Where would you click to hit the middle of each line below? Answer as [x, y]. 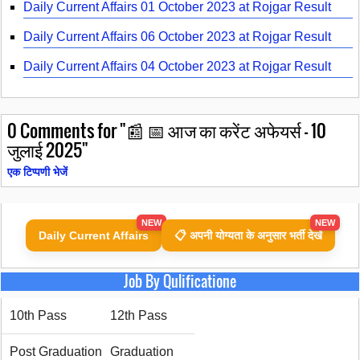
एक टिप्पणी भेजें [37, 172]
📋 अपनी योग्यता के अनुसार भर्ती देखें [248, 235]
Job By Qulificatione [180, 281]
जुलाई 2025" [48, 149]
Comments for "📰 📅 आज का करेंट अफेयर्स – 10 [172, 129]
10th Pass [38, 315]
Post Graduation [56, 351]
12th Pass [139, 315]
